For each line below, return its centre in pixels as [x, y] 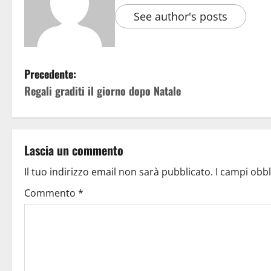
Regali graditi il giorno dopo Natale [103, 90]
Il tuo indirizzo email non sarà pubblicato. [119, 171]
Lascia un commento [74, 150]
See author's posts [181, 16]
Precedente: [50, 73]
